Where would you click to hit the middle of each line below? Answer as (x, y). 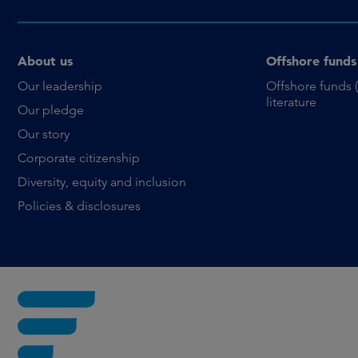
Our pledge (51, 110)
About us (45, 61)
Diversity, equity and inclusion (102, 182)
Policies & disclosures (79, 206)
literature (291, 102)
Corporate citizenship (79, 158)
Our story (44, 134)
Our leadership (60, 86)
